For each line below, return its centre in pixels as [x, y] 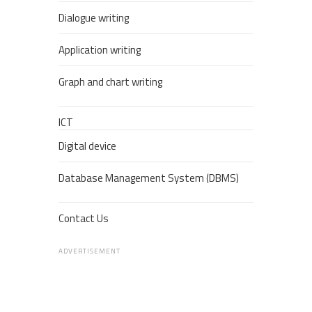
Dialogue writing [94, 18]
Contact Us [84, 219]
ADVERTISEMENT [89, 251]
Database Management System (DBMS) [149, 178]
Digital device [87, 146]
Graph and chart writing [110, 82]
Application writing [100, 50]
